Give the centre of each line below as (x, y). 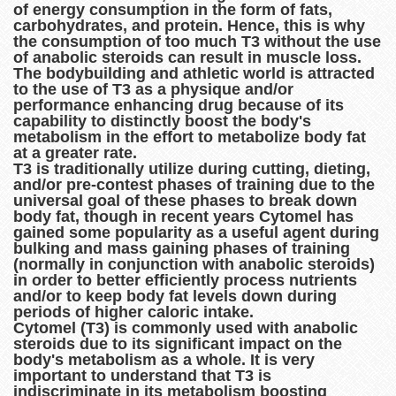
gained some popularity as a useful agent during (196, 232)
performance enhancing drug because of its (179, 105)
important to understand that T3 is (142, 375)
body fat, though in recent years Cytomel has (183, 216)
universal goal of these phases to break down (185, 200)
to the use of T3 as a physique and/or (153, 89)
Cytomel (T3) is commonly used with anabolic (186, 327)
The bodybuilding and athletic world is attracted (194, 73)
